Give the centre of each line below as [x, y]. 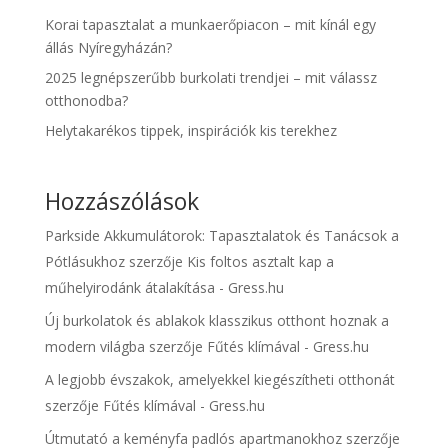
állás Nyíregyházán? [108, 47]
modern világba [94, 346]
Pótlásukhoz [84, 261]
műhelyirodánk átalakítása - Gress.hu [164, 287]
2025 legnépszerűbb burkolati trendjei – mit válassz [210, 77]
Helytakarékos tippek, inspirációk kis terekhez [190, 130]
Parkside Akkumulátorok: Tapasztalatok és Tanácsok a [221, 235]
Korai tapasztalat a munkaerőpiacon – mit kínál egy [210, 24]
